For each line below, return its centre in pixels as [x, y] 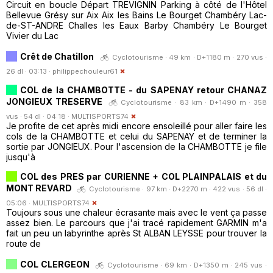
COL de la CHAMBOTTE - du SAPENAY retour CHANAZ [144, 90]
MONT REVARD [40, 188]
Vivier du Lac [32, 35]
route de [23, 243]
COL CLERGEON [56, 264]
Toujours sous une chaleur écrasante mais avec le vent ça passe [136, 212]
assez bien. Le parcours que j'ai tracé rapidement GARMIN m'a [136, 222]
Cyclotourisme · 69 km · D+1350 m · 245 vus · [187, 265]
